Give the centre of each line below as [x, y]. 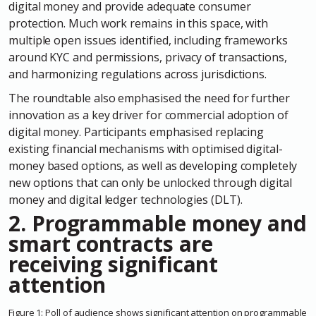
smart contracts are [111, 244]
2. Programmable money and [158, 224]
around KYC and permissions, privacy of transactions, [148, 57]
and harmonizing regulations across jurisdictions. [139, 74]
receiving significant [114, 265]
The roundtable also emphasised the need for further [149, 98]
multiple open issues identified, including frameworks [148, 41]
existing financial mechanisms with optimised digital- [146, 149]
